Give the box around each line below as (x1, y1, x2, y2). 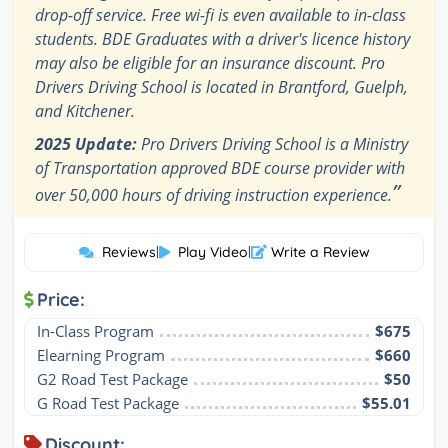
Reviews (101, 243, 156, 262)
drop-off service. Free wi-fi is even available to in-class (35, 4, 406, 27)
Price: (37, 288, 85, 312)
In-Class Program (37, 321, 154, 342)
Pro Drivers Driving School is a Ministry (137, 133, 408, 156)
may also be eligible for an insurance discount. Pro (35, 52, 385, 75)
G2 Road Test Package (37, 369, 188, 390)
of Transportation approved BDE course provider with (35, 157, 405, 180)
